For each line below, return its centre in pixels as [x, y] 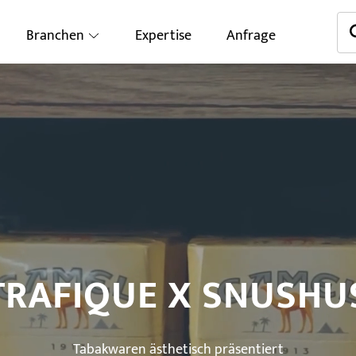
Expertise [164, 36]
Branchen [56, 36]
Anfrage [252, 36]
